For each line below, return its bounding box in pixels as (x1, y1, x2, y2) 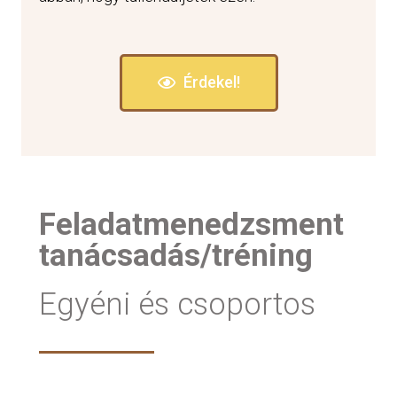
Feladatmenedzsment (39, 206, 344, 244)
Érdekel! (183, 73, 240, 92)
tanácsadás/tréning (39, 237, 313, 275)
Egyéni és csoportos (39, 286, 315, 323)
